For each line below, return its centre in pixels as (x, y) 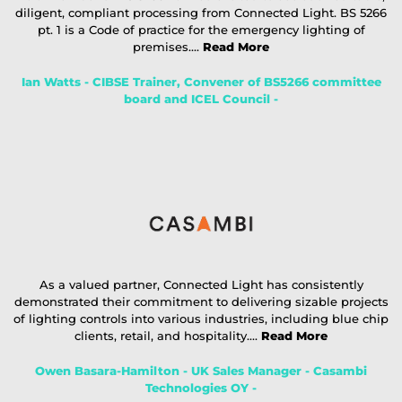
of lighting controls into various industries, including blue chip (201, 319)
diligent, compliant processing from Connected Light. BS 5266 (201, 13)
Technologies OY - (201, 388)
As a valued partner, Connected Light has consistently (201, 284)
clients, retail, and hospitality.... (168, 336)
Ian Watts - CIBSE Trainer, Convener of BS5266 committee (201, 82)
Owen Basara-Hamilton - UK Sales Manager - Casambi (201, 371)
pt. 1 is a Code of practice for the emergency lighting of (201, 30)
